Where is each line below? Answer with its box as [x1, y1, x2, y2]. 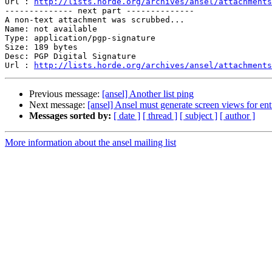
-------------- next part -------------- [5, 6, 194, 16]
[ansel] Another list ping [102, 89, 194, 100]
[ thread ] [143, 110, 177, 121]
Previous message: [29, 89, 102, 100]
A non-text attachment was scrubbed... [5, 15, 185, 25]
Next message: [29, 100, 87, 110]
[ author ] [220, 110, 255, 121]
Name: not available [5, 24, 97, 34]
